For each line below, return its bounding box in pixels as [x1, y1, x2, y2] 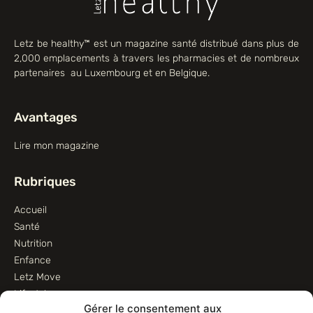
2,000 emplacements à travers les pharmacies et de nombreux [14, 52, 299, 64]
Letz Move [14, 271, 61, 284]
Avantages [14, 110, 78, 126]
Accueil [14, 204, 47, 217]
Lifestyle [14, 288, 52, 300]
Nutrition [14, 238, 52, 250]
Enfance [14, 254, 51, 267]
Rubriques [14, 174, 76, 190]
